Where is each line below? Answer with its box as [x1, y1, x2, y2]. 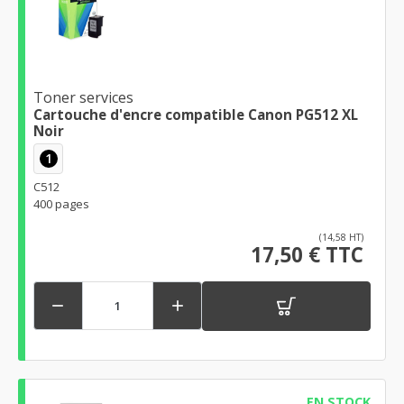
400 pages [33, 195, 89, 212]
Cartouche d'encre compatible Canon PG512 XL [33, 106, 358, 124]
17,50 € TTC [251, 240, 363, 269]
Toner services [33, 87, 133, 108]
